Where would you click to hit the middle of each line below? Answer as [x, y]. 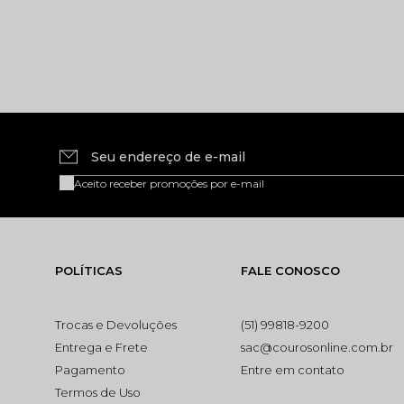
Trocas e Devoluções [116, 325]
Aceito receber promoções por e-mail [169, 183]
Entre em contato [293, 370]
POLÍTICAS [89, 271]
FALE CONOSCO [291, 271]
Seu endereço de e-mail [168, 157]
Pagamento [91, 370]
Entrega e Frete [102, 347]
